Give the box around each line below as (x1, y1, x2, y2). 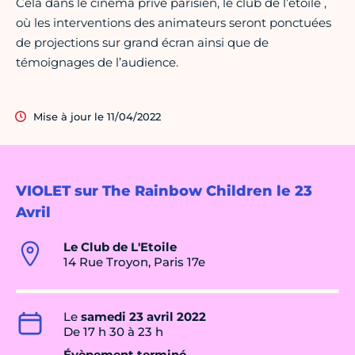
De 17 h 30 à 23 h (63, 324, 163, 340)
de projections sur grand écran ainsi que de (16, 35, 269, 51)
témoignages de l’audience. (16, 55, 178, 71)
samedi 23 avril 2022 (81, 309, 206, 325)
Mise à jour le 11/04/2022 (33, 110, 161, 124)
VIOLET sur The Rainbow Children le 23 (16, 182, 312, 200)
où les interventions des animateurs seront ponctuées (16, 15, 331, 31)
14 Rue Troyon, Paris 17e (63, 254, 205, 270)
